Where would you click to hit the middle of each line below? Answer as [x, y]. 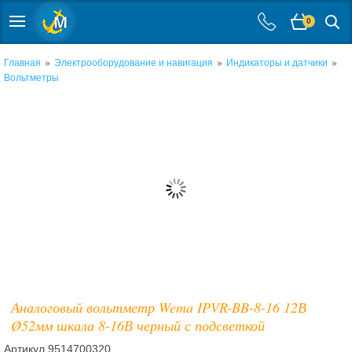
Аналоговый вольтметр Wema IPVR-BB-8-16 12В [158, 307]
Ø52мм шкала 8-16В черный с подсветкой [137, 325]
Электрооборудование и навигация [134, 63]
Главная [22, 63]
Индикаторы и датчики [277, 63]
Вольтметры [31, 78]
